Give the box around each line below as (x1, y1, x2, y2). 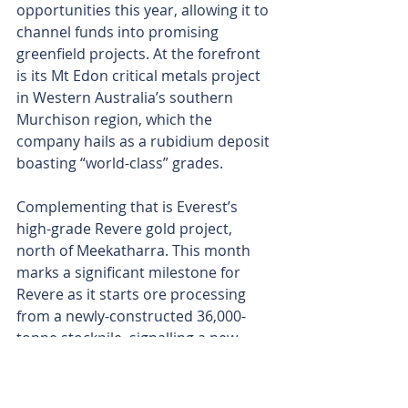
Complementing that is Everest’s (16, 197, 241, 218)
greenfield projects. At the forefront (16, 44, 264, 65)
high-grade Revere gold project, (16, 219, 236, 240)
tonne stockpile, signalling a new (16, 328, 241, 349)
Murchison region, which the (16, 109, 216, 130)
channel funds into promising (16, 22, 222, 43)
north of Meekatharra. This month (16, 240, 254, 261)
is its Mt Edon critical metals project (16, 66, 264, 87)
